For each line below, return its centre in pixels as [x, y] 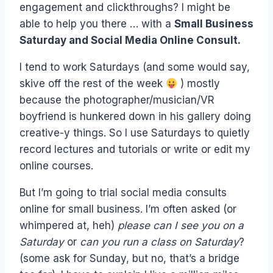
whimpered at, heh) [69, 226]
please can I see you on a [181, 226]
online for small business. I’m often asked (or [128, 209]
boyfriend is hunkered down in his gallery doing [135, 117]
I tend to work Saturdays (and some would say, [135, 67]
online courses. [56, 166]
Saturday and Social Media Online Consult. [130, 41]
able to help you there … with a [97, 24]
